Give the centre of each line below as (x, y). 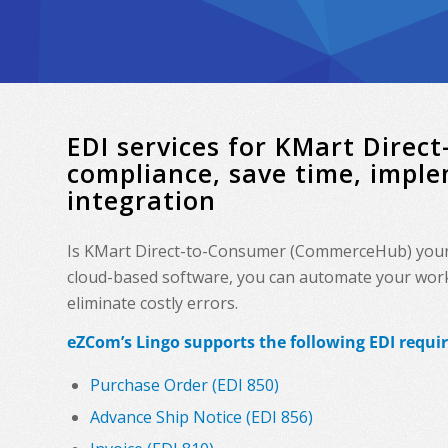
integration (141, 200)
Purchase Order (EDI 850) (184, 384)
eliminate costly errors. (152, 302)
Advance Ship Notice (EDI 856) (201, 416)
